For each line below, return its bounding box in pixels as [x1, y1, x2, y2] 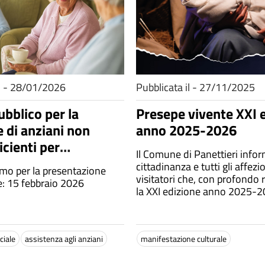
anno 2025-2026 [136, 119, 237, 141]
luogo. [136, 221, 164, 237]
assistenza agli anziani [25, 232, 103, 245]
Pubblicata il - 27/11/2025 [136, 79, 255, 95]
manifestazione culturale [141, 232, 227, 245]
